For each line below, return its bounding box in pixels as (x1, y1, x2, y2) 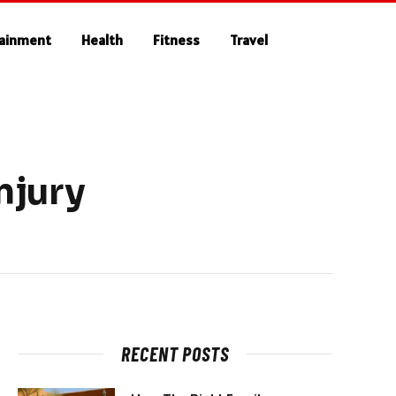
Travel (230, 31, 269, 49)
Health (81, 31, 124, 49)
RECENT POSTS (121, 342, 229, 365)
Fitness (153, 31, 201, 49)
